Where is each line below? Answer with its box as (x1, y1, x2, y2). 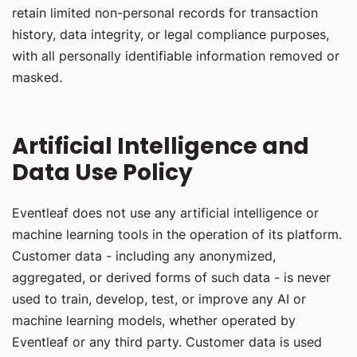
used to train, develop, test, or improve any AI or (12, 291, 306, 307)
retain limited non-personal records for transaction (12, 5, 318, 21)
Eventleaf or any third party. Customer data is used (12, 334, 322, 350)
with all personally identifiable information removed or (12, 48, 339, 64)
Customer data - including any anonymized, (12, 248, 276, 264)
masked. (12, 69, 62, 85)
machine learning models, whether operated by (12, 312, 296, 328)
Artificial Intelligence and (12, 131, 309, 162)
